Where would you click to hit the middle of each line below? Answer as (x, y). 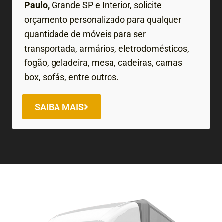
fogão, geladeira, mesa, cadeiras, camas (103, 62)
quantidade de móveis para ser (85, 34)
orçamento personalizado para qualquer (103, 19)
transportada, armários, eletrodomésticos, (107, 48)
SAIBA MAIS (59, 107)
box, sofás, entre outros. (72, 77)
